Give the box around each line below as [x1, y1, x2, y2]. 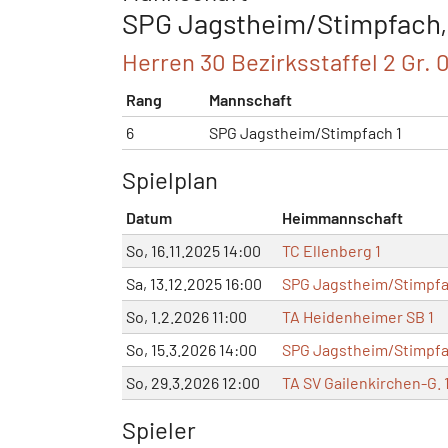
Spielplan [122, 164, 218, 194]
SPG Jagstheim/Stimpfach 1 [209, 122, 402, 142]
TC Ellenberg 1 [282, 240, 381, 260]
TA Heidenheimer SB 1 [282, 306, 434, 326]
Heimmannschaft [282, 207, 403, 227]
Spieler [122, 414, 196, 444]
